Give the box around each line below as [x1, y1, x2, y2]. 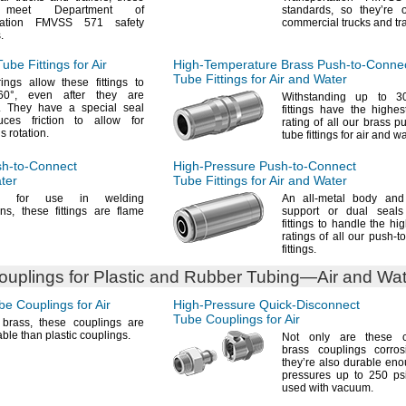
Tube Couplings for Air [173, 312, 300, 326]
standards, [282, 4, 333, 16]
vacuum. [332, 382, 373, 394]
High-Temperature [173, 57, 277, 72]
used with [282, 382, 332, 394]
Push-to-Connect [259, 159, 356, 173]
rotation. [9, 127, 49, 140]
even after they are [17, 89, 144, 101]
